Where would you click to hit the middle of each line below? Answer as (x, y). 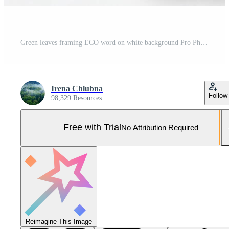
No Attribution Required (160, 128)
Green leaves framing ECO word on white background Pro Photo (204, 42)
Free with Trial (92, 128)
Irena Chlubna (77, 88)
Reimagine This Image (59, 221)
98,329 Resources (76, 98)
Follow (218, 95)
